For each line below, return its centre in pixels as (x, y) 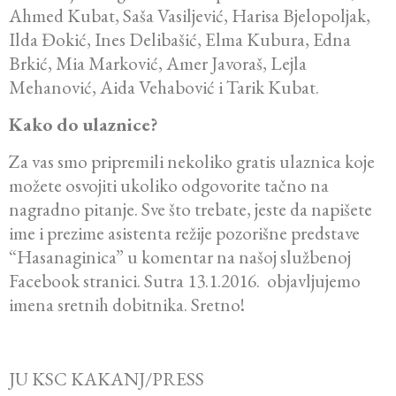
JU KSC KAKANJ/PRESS (107, 378)
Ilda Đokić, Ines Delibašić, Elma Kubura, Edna (180, 39)
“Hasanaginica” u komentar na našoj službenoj (180, 256)
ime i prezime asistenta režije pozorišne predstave (184, 232)
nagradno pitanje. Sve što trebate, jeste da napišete (190, 209)
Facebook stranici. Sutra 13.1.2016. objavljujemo (185, 280)
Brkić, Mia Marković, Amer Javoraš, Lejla (158, 63)
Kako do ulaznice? (84, 124)
